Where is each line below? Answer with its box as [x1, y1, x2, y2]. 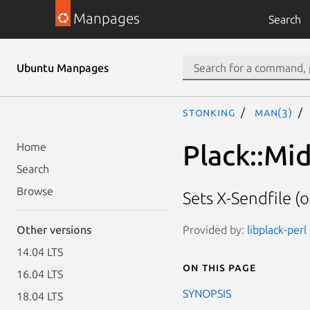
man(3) [255, 106, 293, 118]
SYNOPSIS [183, 286, 231, 300]
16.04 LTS [17, 268, 63, 280]
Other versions [17, 224, 91, 236]
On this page [183, 260, 256, 273]
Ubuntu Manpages [17, 62, 109, 74]
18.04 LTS [17, 290, 63, 302]
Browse [17, 185, 53, 197]
